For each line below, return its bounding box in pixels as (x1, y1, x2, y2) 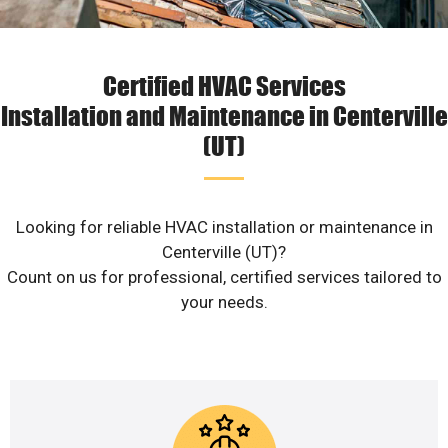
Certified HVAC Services (102, 69, 346, 102)
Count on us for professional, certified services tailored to (6, 267, 442, 288)
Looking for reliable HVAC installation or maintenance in (15, 217, 433, 238)
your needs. (180, 292, 268, 313)
